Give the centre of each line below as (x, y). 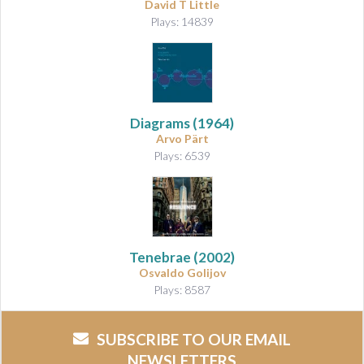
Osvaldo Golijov (182, 272)
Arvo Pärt (182, 138)
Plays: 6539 (182, 155)
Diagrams (160, 123)
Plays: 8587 (182, 289)
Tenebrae (160, 257)
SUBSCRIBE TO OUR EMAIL (194, 339)
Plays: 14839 (182, 21)
